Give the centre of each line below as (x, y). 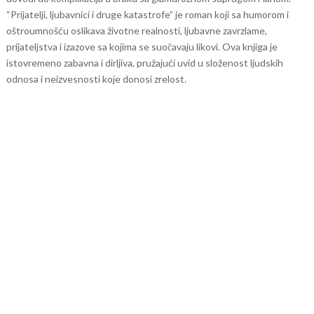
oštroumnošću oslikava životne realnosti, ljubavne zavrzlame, (136, 30)
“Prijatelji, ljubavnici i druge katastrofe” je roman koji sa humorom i (147, 14)
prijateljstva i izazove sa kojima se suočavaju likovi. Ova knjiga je (142, 47)
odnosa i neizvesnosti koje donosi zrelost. (96, 79)
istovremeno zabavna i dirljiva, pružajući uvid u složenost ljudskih (144, 63)
